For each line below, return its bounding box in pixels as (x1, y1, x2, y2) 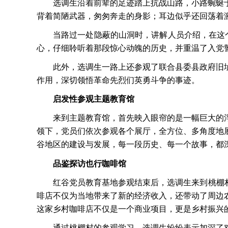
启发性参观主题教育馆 (53, 95, 135, 104)
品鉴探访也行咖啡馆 (53, 159, 127, 168)
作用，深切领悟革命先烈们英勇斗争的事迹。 (37, 76, 199, 85)
